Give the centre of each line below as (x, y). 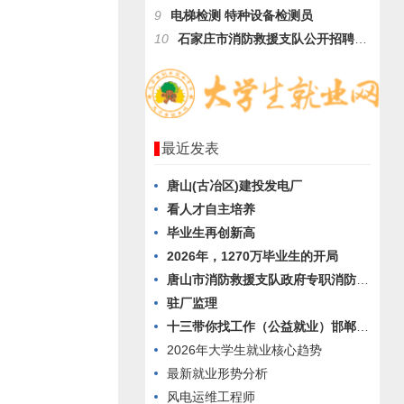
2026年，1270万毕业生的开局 (252, 257)
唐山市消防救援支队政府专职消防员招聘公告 (262, 280)
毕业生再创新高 (211, 233)
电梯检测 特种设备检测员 (242, 15)
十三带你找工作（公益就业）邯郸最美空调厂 (262, 327)
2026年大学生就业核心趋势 (244, 350)
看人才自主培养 (211, 210)
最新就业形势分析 (217, 374)
